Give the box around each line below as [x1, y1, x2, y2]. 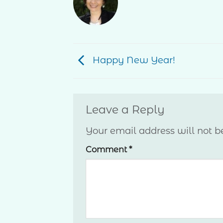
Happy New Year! [90, 54, 175, 66]
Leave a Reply [86, 103, 168, 116]
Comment [86, 144, 129, 154]
